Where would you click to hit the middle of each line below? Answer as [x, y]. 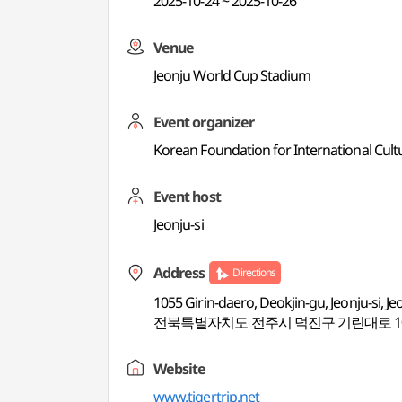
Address [179, 273]
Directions [254, 272]
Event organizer [204, 122]
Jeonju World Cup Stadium [232, 75]
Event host [187, 197]
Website [180, 369]
